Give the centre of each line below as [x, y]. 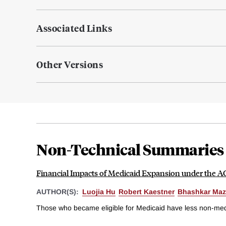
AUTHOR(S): [59, 192]
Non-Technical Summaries [130, 149]
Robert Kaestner [147, 192]
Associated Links [74, 28]
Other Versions [70, 65]
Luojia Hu [99, 192]
